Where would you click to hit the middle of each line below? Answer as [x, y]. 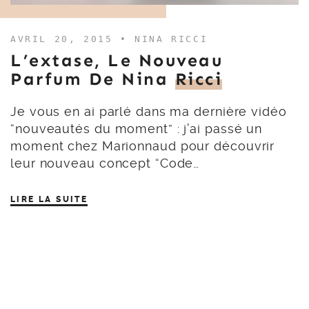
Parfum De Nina [93, 79]
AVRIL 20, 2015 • [73, 39]
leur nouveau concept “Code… [105, 163]
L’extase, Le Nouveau [117, 61]
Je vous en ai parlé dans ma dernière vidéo [149, 111]
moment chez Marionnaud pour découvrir [143, 146]
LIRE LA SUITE [49, 199]
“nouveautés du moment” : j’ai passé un [137, 129]
